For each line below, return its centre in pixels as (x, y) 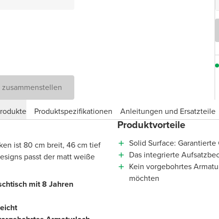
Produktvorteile (151, 125)
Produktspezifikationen (73, 111)
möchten (144, 178)
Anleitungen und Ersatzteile (168, 111)
